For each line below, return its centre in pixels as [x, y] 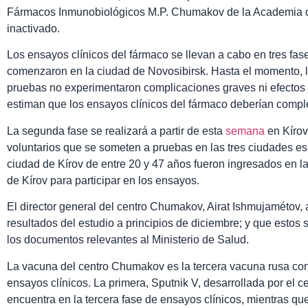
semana [245, 131]
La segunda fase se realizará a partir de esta [116, 131]
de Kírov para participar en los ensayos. [103, 180]
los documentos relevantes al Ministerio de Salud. [128, 240]
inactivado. [33, 29]
